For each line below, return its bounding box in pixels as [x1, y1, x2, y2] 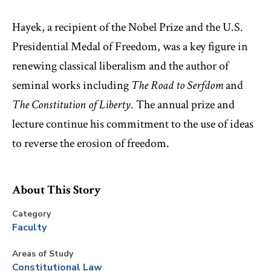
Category [12, 208, 51, 220]
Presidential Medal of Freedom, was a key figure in [12, 39, 248, 54]
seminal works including [12, 77, 131, 93]
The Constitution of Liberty [12, 97, 131, 113]
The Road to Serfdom [131, 77, 223, 93]
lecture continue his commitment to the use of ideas [12, 116, 253, 132]
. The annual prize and [131, 97, 235, 113]
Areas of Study [12, 248, 73, 260]
